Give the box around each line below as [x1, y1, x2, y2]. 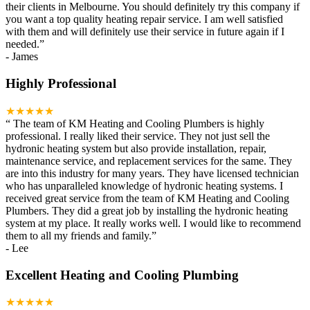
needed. [6, 38, 39, 51]
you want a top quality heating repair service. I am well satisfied [6, 13, 283, 26]
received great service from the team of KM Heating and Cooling [6, 192, 289, 204]
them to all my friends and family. [6, 229, 152, 241]
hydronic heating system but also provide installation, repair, [6, 142, 266, 154]
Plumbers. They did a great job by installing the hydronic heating [6, 204, 288, 217]
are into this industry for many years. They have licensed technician [6, 167, 299, 179]
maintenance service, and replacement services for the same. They [6, 154, 292, 167]
